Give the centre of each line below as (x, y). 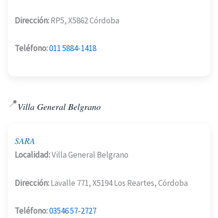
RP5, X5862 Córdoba (84, 20)
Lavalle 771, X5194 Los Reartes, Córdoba (118, 183)
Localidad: (32, 154)
